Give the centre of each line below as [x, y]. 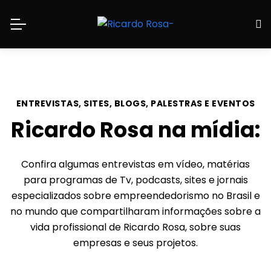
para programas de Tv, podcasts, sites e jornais [135, 180]
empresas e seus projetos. [135, 243]
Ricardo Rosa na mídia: [135, 130]
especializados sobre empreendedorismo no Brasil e [135, 196]
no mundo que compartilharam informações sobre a [135, 212]
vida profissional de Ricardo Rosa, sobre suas [135, 227]
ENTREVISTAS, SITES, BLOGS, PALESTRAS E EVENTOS [135, 103]
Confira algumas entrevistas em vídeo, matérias [135, 165]
